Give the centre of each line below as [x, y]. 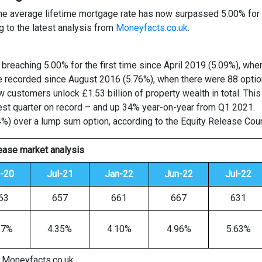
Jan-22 [119, 174]
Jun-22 [179, 174]
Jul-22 [238, 174]
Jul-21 [60, 174]
